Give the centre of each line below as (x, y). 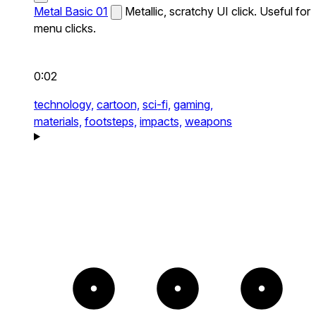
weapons (208, 121)
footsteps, (111, 121)
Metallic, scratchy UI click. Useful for (218, 11)
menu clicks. (65, 28)
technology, (64, 104)
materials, (58, 121)
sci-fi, (157, 104)
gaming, (193, 104)
